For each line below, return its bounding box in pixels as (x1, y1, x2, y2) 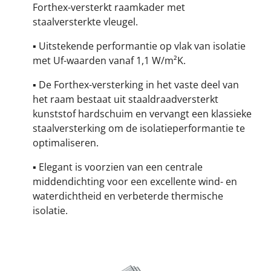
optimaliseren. (33, 135, 99, 149)
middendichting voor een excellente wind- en (33, 174, 237, 188)
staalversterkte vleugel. (33, 15, 138, 28)
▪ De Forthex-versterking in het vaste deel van (33, 77, 239, 91)
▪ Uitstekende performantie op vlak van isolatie (33, 39, 246, 53)
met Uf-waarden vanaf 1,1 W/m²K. (33, 53, 186, 67)
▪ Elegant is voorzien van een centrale (33, 160, 203, 174)
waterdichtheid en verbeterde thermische (33, 189, 223, 203)
